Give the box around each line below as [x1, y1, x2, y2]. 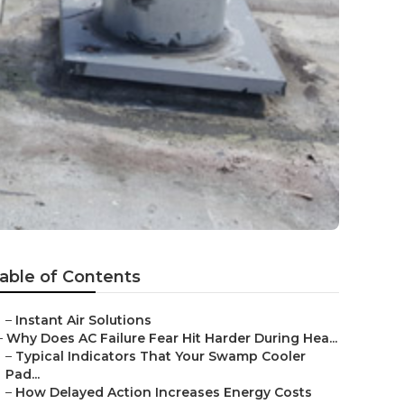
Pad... [5, 366, 40, 382]
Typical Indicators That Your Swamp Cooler [15, 348, 306, 364]
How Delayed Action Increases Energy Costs [15, 384, 312, 400]
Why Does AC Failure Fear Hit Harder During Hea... [6, 330, 337, 346]
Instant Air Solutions [15, 312, 151, 328]
